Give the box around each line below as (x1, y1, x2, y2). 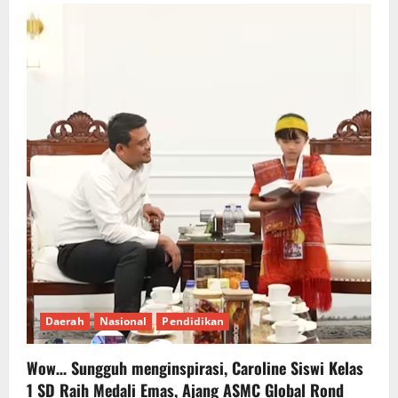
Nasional (99, 313, 147, 329)
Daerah (45, 313, 84, 329)
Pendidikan (162, 313, 225, 329)
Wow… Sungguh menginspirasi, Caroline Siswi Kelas (27, 355, 363, 379)
